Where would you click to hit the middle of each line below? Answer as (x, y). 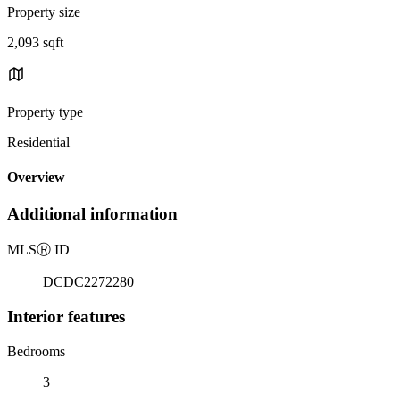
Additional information (92, 214)
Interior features (66, 316)
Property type (45, 112)
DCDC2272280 (88, 282)
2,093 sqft (35, 42)
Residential (38, 142)
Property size (44, 12)
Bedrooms (36, 351)
